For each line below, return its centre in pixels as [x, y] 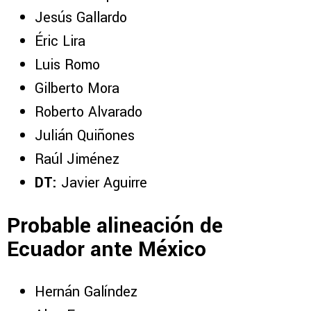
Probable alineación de [115, 226]
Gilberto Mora [77, 89]
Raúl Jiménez [77, 160]
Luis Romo [67, 65]
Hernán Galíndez [86, 292]
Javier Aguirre [102, 183]
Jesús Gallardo [81, 18]
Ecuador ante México [107, 249]
